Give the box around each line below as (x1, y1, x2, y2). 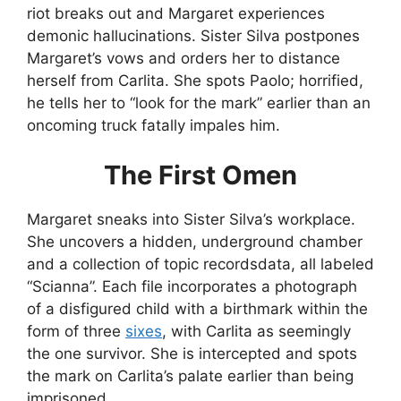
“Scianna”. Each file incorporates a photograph (27, 277, 357, 295)
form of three (27, 321, 125, 340)
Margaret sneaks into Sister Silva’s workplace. (27, 209, 355, 228)
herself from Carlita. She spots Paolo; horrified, (27, 72, 363, 90)
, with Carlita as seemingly (162, 321, 351, 340)
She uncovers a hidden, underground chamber (27, 232, 363, 251)
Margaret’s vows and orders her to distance (27, 49, 340, 67)
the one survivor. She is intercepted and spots (27, 344, 357, 363)
